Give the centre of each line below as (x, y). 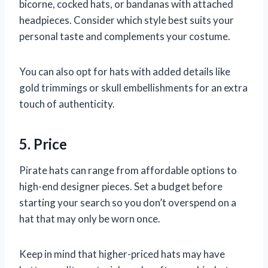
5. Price (43, 144)
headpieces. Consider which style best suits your (127, 20)
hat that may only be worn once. (90, 219)
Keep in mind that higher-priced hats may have (122, 254)
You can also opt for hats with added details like (125, 72)
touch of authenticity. (67, 104)
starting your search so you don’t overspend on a (128, 203)
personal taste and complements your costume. (125, 36)
